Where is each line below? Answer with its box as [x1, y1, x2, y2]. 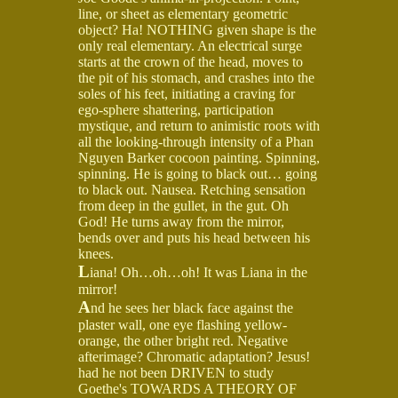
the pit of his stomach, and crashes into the [78, 69, 314, 85]
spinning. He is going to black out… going [78, 165, 317, 181]
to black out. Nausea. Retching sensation [78, 181, 306, 197]
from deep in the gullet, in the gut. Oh [78, 197, 289, 213]
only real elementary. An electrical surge [78, 37, 302, 53]
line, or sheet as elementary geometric [78, 5, 288, 21]
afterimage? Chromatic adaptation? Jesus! [78, 348, 310, 364]
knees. [78, 245, 114, 261]
